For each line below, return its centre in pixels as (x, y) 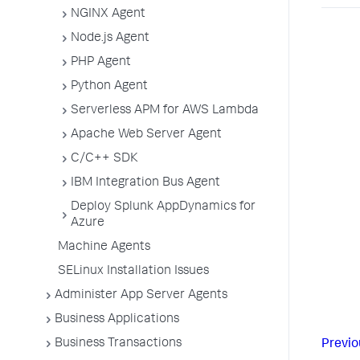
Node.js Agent (110, 39)
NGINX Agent (108, 14)
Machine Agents (104, 247)
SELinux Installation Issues (133, 272)
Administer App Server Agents (141, 296)
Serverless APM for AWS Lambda (165, 111)
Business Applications (117, 320)
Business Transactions (118, 344)
